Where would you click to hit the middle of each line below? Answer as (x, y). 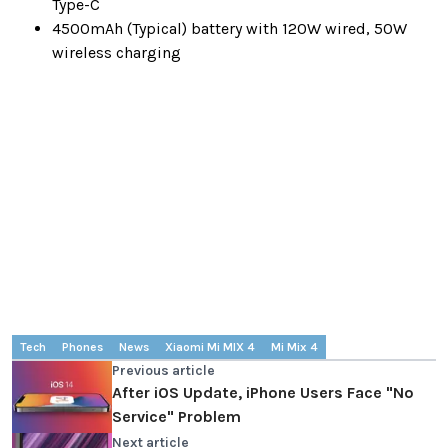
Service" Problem (176, 416)
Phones (82, 346)
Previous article (163, 370)
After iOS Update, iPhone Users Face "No (263, 392)
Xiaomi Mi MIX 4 (210, 346)
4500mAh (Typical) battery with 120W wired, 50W (229, 28)
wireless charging (116, 52)
